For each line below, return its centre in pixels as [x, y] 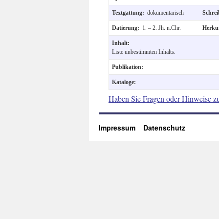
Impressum [121, 127]
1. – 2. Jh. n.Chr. [162, 28]
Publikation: [128, 67]
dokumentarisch [165, 12]
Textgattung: [130, 12]
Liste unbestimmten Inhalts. [144, 52]
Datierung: [127, 28]
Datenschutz [164, 127]
